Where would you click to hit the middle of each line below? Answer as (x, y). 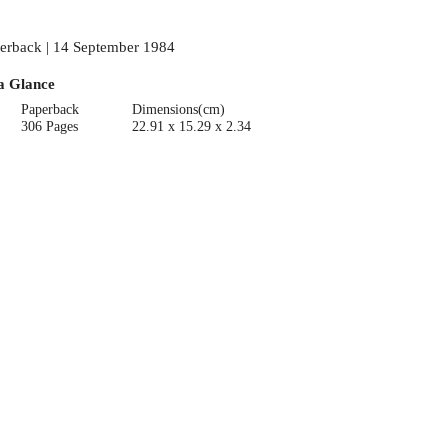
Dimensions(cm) (178, 109)
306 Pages (50, 126)
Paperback (50, 109)
